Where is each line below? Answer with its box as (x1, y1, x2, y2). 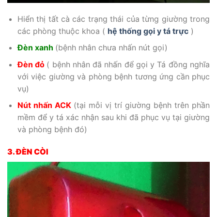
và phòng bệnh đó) (17, 124, 87, 135)
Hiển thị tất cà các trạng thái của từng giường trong (17, 14, 210, 24)
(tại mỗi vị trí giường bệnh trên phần (73, 100, 210, 110)
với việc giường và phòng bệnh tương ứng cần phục (17, 71, 210, 81)
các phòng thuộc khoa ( (17, 26, 105, 36)
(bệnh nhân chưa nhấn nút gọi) (55, 43, 168, 53)
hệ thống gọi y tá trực (107, 26, 188, 36)
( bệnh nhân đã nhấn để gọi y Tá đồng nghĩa (46, 59, 210, 69)
